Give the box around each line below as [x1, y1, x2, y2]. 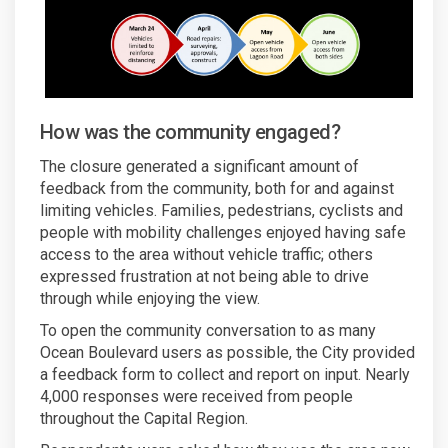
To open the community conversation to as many [40, 320, 376, 340]
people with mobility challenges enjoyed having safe [40, 222, 406, 242]
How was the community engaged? [40, 119, 340, 144]
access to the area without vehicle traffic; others [40, 244, 373, 264]
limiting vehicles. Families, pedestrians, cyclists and [40, 200, 403, 220]
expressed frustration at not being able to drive [40, 266, 369, 286]
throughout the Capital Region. [40, 408, 248, 428]
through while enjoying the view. [40, 288, 260, 308]
